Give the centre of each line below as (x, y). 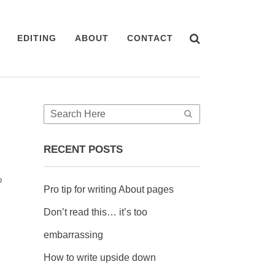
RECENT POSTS (83, 149)
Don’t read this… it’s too (95, 212)
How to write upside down (100, 258)
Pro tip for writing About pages (109, 189)
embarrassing (73, 235)
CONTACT (150, 38)
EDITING (37, 38)
